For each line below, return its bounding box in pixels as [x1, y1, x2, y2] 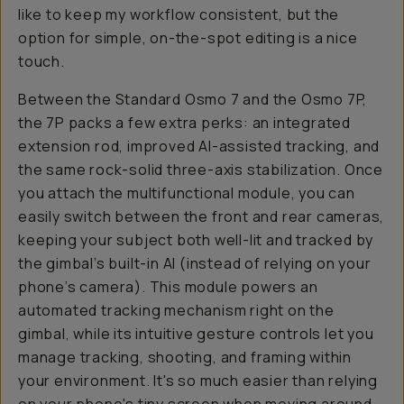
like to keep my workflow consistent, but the [18, 5, 340, 24]
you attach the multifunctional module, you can [18, 183, 355, 203]
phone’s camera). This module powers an [18, 277, 318, 297]
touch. [18, 51, 65, 71]
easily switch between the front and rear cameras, [18, 207, 385, 226]
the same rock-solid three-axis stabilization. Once [18, 160, 383, 179]
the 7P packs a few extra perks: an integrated [18, 113, 351, 133]
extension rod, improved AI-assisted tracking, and [18, 136, 381, 156]
